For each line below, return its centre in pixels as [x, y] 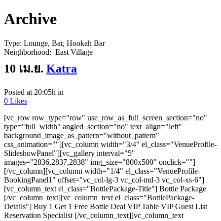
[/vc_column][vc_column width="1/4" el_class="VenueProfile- [102, 171]
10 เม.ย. [24, 68]
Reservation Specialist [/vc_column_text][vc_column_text [94, 215]
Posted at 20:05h [30, 92]
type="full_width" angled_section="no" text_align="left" [93, 126]
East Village [73, 52]
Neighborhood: [29, 52]
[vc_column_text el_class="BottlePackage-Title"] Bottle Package [105, 188]
